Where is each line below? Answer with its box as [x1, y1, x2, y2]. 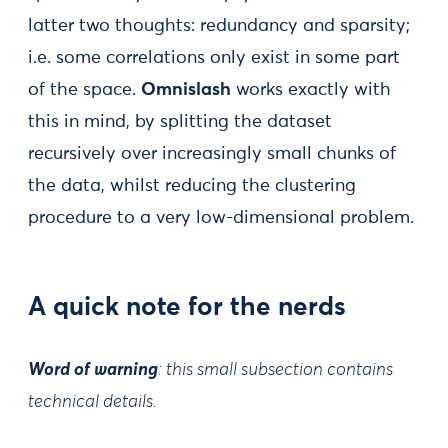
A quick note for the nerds [28, 295, 346, 322]
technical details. [28, 393, 157, 412]
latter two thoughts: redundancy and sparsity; [28, 17, 410, 36]
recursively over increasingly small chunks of [28, 145, 396, 164]
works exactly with [231, 81, 391, 100]
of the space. [28, 81, 141, 100]
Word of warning [28, 361, 158, 380]
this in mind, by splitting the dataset [28, 113, 332, 132]
